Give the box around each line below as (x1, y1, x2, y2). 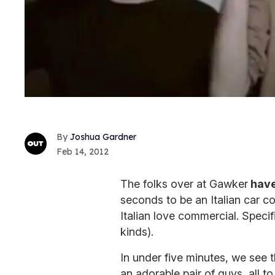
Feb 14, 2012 (56, 145, 109, 157)
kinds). (120, 225, 153, 238)
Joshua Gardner (70, 131, 136, 142)
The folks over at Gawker (120, 177, 248, 190)
